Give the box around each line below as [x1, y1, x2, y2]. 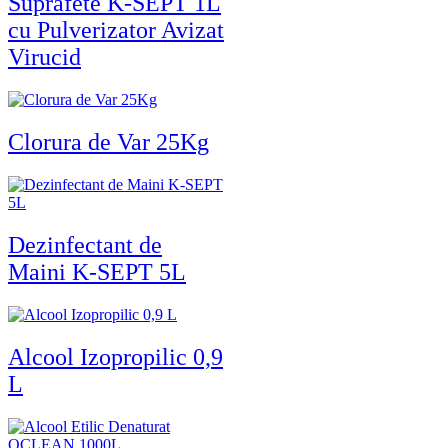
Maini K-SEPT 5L [8, 258, 186, 285]
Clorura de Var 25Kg [8, 129, 209, 156]
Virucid [8, 44, 81, 71]
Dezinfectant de [8, 231, 162, 258]
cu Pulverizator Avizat [8, 17, 224, 44]
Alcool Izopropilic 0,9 [8, 343, 223, 370]
